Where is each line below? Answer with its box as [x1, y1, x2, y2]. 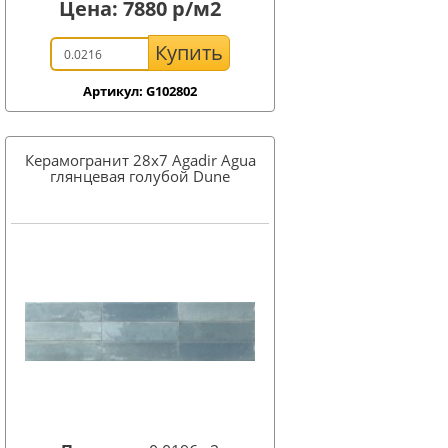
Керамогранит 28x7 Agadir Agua [24, 150, 256, 170]
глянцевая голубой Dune [50, 166, 230, 186]
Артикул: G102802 [83, 82, 197, 100]
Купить [155, 39, 223, 66]
